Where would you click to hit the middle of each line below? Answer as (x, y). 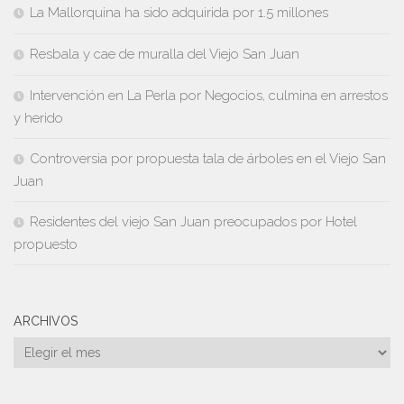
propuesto (46, 245)
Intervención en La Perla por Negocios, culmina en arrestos (209, 96)
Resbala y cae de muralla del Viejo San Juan (165, 55)
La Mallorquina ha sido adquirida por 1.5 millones (179, 13)
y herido (38, 119)
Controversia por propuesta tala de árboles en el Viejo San (208, 159)
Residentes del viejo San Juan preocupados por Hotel (193, 222)
